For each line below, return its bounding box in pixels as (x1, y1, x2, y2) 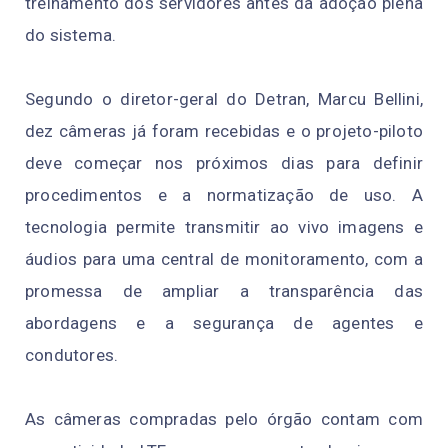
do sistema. (25, 25, 117, 46)
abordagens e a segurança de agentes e (25, 313, 423, 334)
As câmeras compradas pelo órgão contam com (25, 409, 423, 430)
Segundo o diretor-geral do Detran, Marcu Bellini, (25, 89, 423, 110)
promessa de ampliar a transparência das (25, 281, 423, 302)
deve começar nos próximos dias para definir (25, 153, 423, 174)
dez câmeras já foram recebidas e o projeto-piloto (25, 121, 423, 142)
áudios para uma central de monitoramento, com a (25, 249, 423, 270)
